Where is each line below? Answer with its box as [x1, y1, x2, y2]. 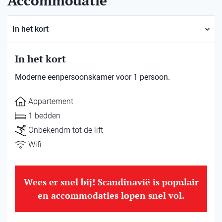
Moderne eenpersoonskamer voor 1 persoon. [15, 72, 170, 82]
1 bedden [28, 111, 60, 120]
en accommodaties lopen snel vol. [38, 189, 184, 201]
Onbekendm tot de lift [28, 125, 103, 135]
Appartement [28, 97, 73, 106]
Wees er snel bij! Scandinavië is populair [23, 176, 199, 188]
